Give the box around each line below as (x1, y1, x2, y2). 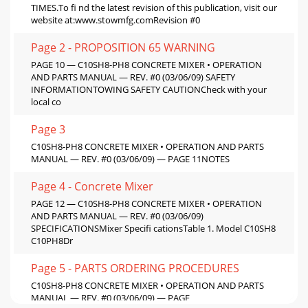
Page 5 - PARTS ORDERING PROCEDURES (31, 260, 239, 276)
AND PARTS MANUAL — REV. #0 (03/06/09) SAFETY (31, 70, 235, 83)
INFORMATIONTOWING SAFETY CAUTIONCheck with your (31, 82, 267, 96)
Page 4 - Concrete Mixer (31, 178, 153, 194)
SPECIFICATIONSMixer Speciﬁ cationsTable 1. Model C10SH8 (31, 221, 276, 234)
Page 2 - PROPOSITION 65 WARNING (31, 39, 215, 55)
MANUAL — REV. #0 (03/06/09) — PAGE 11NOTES (31, 152, 230, 165)
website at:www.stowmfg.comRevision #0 (31, 13, 200, 26)
